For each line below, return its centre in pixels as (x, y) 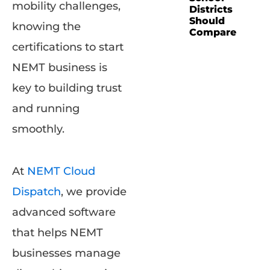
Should (207, 21)
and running (46, 109)
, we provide (94, 192)
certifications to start (68, 47)
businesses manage (66, 253)
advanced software (64, 212)
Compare (213, 32)
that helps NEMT (58, 233)
